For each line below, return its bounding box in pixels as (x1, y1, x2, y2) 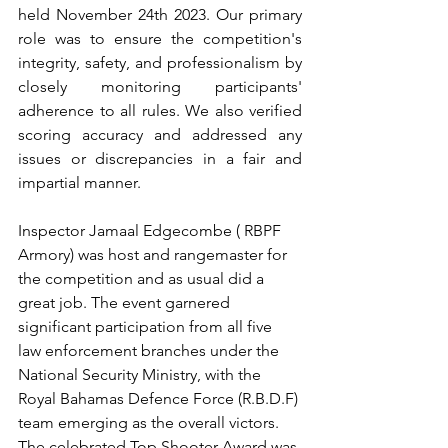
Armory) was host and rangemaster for (18, 245, 291, 264)
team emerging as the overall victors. (18, 413, 283, 432)
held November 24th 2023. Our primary (18, 5, 302, 24)
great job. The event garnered (18, 293, 234, 312)
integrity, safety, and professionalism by (18, 53, 302, 72)
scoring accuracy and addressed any (18, 125, 302, 144)
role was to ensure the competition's (18, 29, 302, 48)
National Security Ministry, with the (18, 365, 265, 384)
